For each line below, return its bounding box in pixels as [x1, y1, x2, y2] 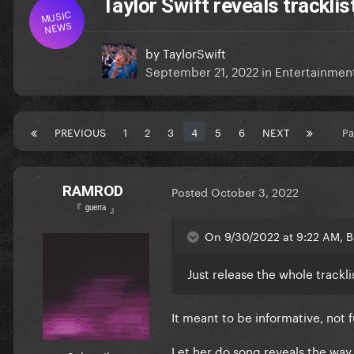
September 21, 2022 [145, 60, 258, 80]
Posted [171, 183, 211, 201]
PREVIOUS [55, 122, 106, 139]
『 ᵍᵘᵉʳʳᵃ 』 [71, 198, 120, 216]
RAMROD [62, 181, 123, 200]
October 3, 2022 [211, 183, 299, 201]
